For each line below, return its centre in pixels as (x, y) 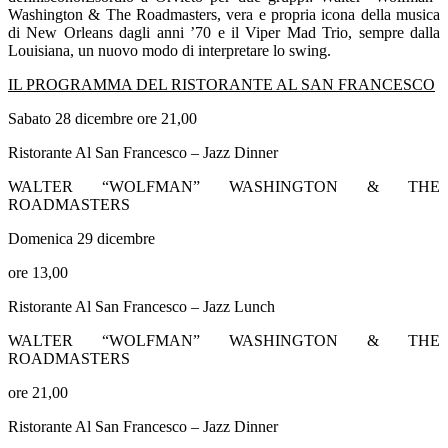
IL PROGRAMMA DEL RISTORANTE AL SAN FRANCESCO (221, 84)
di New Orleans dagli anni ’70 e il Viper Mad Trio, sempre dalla (224, 32)
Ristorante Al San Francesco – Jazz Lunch (141, 306)
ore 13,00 (38, 272)
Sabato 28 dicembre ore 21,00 (102, 118)
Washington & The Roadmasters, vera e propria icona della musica (224, 14)
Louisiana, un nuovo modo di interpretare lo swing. (169, 50)
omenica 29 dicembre (87, 238)
